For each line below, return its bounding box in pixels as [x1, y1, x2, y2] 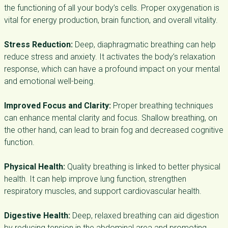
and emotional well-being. [4, 76, 95, 86]
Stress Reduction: [4, 40, 73, 49]
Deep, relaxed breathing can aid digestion [70, 211, 219, 220]
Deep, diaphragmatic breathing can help [73, 40, 216, 49]
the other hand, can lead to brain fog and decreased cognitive [4, 125, 223, 135]
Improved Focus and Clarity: [4, 101, 111, 110]
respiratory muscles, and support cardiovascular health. [4, 186, 202, 196]
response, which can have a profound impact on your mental [4, 64, 220, 74]
